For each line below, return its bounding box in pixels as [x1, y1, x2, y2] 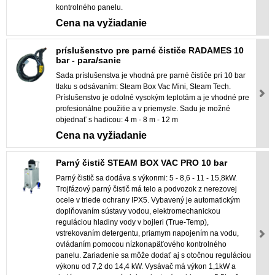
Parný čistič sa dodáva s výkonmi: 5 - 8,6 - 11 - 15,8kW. [56, 174, 237, 183]
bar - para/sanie [56, 55, 121, 66]
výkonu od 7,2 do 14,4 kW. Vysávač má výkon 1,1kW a [56, 262, 236, 271]
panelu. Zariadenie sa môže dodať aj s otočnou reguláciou [56, 251, 251, 260]
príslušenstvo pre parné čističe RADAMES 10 [56, 45, 244, 56]
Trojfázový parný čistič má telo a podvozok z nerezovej [56, 185, 237, 194]
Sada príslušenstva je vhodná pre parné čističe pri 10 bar [56, 71, 246, 80]
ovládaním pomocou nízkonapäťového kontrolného [56, 240, 227, 249]
